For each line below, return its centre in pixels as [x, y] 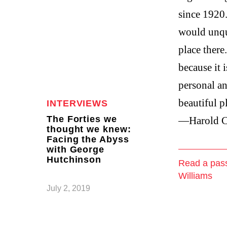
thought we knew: [89, 129]
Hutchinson [74, 160]
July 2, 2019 [68, 188]
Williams [195, 176]
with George [75, 149]
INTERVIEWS [77, 103]
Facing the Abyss [88, 139]
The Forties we [82, 119]
